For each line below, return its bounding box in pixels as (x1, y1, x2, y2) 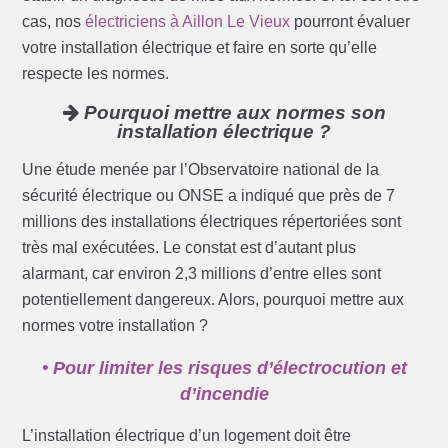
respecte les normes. (22, 65, 170, 83)
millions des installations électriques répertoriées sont (22, 213, 402, 231)
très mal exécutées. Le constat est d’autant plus (22, 239, 357, 257)
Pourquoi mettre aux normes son (78, 102, 386, 124)
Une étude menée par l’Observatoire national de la (22, 161, 380, 179)
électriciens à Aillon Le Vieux (85, 13, 291, 31)
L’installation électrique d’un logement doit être (22, 427, 352, 445)
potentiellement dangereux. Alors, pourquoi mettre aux (22, 291, 405, 309)
